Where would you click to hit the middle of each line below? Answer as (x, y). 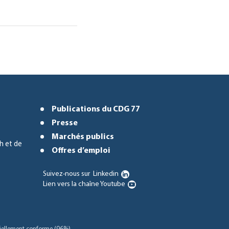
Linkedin (105, 174)
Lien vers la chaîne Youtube (84, 184)
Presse (64, 123)
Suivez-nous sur (66, 174)
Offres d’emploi (81, 151)
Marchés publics (83, 137)
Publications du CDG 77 (96, 109)
